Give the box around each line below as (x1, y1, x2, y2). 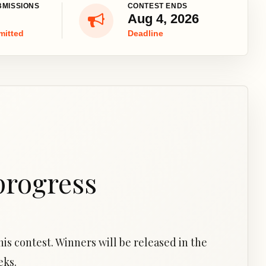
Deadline (127, 28, 163, 38)
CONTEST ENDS (127, 2, 188, 10)
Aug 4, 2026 (127, 11, 199, 26)
